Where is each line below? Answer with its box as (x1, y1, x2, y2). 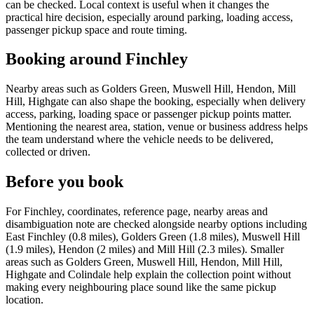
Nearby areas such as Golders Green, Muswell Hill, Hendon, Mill (6, 83, 296, 95)
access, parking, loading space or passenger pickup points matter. (6, 108, 292, 121)
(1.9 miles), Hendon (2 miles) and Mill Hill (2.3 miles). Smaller (6, 243, 284, 256)
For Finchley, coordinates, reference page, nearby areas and (6, 205, 268, 218)
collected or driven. (6, 146, 90, 158)
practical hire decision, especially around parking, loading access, (6, 11, 293, 23)
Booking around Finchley (6, 50, 188, 69)
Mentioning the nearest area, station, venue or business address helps (6, 121, 308, 133)
